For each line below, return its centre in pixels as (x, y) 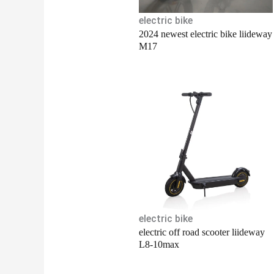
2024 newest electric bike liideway (205, 34)
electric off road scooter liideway (202, 232)
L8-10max (159, 245)
